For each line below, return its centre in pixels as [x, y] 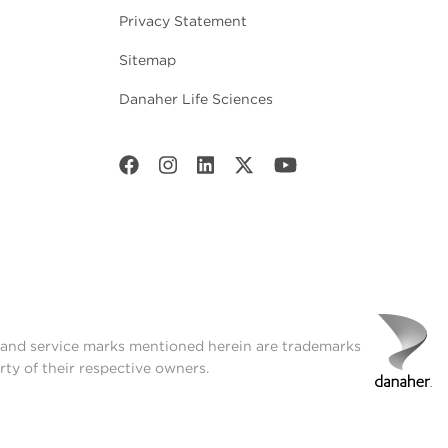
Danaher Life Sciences [196, 98]
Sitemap [147, 59]
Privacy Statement [183, 20]
